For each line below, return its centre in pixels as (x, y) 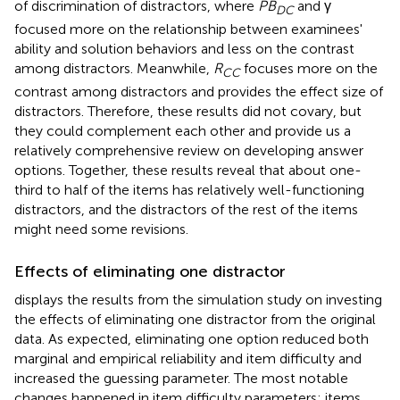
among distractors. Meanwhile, (114, 68)
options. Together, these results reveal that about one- (188, 171)
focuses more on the (309, 68)
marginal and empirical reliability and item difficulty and (188, 359)
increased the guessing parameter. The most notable (181, 379)
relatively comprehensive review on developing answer (189, 151)
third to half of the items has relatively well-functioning (189, 190)
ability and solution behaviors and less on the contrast (184, 49)
